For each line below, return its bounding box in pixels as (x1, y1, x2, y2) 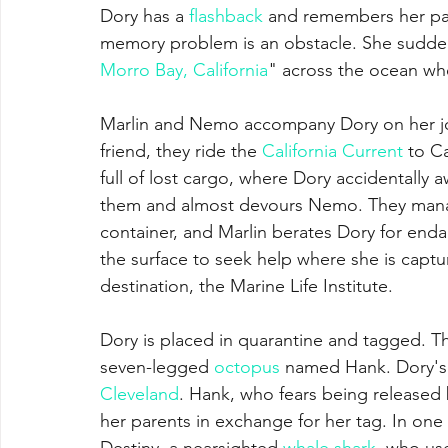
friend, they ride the (100, 139, 262, 162)
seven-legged (100, 355, 214, 378)
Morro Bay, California (100, 58, 268, 81)
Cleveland (100, 382, 179, 405)
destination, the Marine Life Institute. (100, 274, 393, 297)
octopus (214, 355, 280, 378)
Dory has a (100, 4, 189, 27)
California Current (262, 139, 403, 162)
